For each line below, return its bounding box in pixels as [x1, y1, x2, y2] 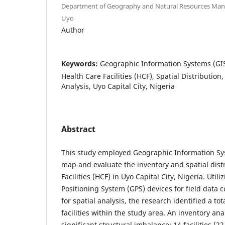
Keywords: [61, 58, 100, 68]
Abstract [61, 123, 95, 135]
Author [61, 25, 84, 35]
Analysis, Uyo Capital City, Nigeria [61, 81, 175, 91]
